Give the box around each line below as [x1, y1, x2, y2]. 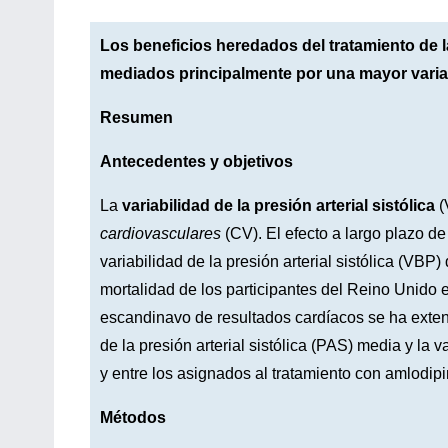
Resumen [100, 108, 173, 126]
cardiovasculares [100, 224, 221, 242]
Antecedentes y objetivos [100, 152, 293, 170]
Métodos [100, 408, 166, 426]
